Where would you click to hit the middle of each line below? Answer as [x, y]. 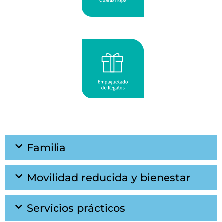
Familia [47, 147]
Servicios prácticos [76, 208]
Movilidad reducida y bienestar [109, 178]
